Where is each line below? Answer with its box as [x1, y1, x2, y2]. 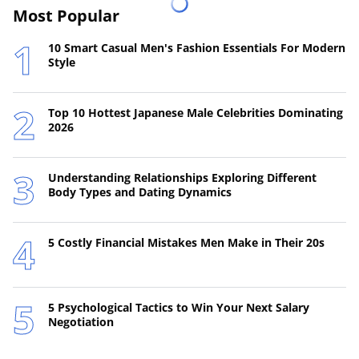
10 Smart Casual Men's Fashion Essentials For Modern [48, 40, 345, 56]
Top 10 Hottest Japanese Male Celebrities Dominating [48, 105, 343, 121]
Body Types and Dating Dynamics [48, 184, 232, 200]
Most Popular [13, 5, 119, 27]
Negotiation [48, 314, 114, 330]
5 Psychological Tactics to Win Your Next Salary [48, 300, 309, 316]
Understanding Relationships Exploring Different [48, 170, 317, 186]
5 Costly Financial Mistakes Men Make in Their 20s [48, 235, 325, 251]
